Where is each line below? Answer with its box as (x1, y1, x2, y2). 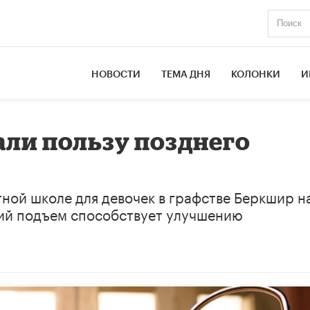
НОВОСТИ (91, 69, 141, 80)
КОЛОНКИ (231, 69, 281, 80)
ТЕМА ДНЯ (161, 69, 211, 80)
